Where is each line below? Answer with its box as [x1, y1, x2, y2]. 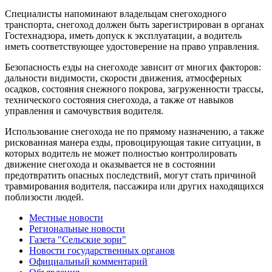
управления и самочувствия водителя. [5, 105, 163, 116]
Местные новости [29, 212, 103, 223]
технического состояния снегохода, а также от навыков [5, 94, 234, 105]
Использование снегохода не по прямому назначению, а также [5, 126, 264, 137]
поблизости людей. [5, 191, 84, 202]
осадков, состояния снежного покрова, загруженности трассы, [5, 83, 263, 94]
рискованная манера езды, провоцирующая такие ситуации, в [5, 137, 261, 148]
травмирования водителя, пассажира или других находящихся [5, 180, 263, 191]
